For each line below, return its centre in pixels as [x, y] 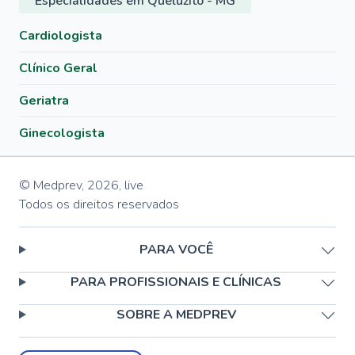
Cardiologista [61, 36]
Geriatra [44, 101]
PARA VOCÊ [176, 250]
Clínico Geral [58, 68]
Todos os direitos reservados [99, 204]
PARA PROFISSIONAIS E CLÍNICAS [176, 282]
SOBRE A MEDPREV [176, 315]
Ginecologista [62, 133]
